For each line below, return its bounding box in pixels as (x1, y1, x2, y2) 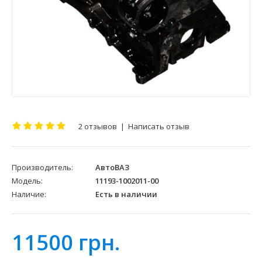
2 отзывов (78, 121, 117, 132)
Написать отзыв (128, 121, 189, 132)
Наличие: (12, 189, 46, 200)
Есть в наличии (94, 189, 157, 200)
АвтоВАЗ (95, 162, 129, 173)
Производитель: (12, 162, 73, 173)
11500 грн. (12, 228, 120, 257)
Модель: (12, 175, 43, 187)
